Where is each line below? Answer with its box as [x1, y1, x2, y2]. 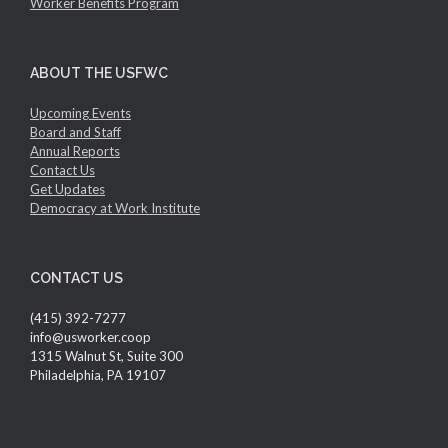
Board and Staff [30, 124, 121, 141]
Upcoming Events [30, 105, 131, 122]
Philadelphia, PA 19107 [30, 367, 166, 384]
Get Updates [30, 181, 105, 198]
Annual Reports [30, 143, 120, 160]
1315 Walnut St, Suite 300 [30, 348, 183, 365]
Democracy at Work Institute [30, 200, 200, 217]
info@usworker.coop [30, 329, 151, 346]
